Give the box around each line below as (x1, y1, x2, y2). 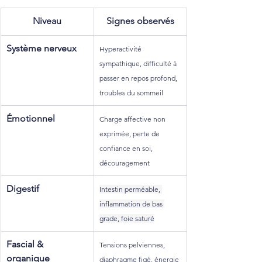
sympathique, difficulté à (99, 58, 178, 68)
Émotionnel (6, 112, 55, 124)
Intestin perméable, (99, 184, 162, 194)
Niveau (33, 15, 61, 26)
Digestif (6, 182, 39, 194)
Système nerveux (6, 42, 77, 54)
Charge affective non (99, 114, 167, 123)
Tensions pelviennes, (99, 240, 167, 249)
